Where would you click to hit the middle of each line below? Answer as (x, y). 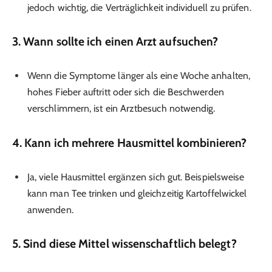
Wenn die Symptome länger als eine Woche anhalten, (139, 76)
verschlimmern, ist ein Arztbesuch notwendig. (121, 109)
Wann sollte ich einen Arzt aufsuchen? (121, 42)
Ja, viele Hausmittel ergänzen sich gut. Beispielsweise (136, 177)
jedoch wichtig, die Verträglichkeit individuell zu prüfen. (139, 8)
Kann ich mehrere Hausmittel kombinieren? (136, 142)
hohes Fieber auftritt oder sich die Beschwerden (126, 92)
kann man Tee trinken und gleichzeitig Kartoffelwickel (137, 193)
